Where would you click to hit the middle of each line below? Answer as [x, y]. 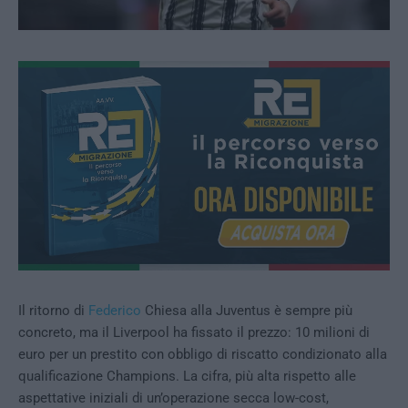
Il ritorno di [53, 311]
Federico [115, 311]
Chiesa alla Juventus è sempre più [247, 311]
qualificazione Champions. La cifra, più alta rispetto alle [187, 377]
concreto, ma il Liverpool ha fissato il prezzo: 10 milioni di [194, 333]
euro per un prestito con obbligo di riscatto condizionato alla [203, 355]
